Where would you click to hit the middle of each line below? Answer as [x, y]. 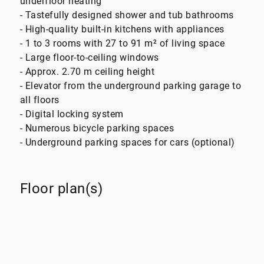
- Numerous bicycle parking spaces [97, 128]
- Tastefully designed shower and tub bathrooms [127, 15]
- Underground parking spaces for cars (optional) [127, 143]
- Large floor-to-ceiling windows [89, 58]
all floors [39, 100]
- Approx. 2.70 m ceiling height [87, 72]
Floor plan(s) [61, 188]
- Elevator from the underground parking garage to [131, 86]
